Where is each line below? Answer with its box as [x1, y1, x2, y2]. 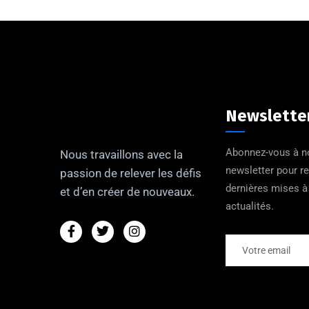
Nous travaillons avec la [60, 147, 183, 161]
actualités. [226, 199, 274, 212]
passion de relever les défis [60, 166, 201, 180]
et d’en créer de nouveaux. [60, 184, 195, 199]
